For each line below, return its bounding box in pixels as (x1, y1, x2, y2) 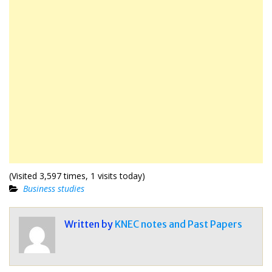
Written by (64, 217, 115, 230)
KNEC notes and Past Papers (115, 217, 242, 230)
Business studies (23, 182, 84, 194)
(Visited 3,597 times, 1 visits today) (9, 169, 145, 182)
